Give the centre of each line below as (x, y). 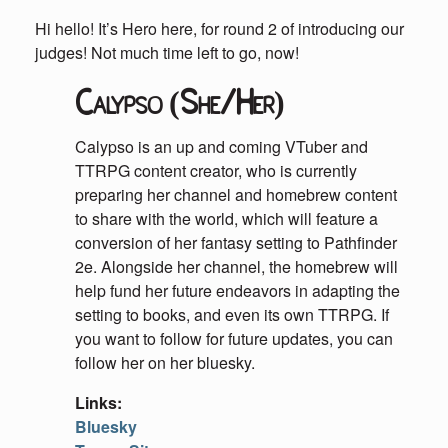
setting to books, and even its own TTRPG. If (232, 314)
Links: (98, 402)
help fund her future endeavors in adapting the (237, 290)
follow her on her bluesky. (165, 362)
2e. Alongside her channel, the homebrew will (236, 266)
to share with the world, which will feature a (226, 218)
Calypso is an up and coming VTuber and (221, 146)
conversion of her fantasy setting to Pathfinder (236, 242)
